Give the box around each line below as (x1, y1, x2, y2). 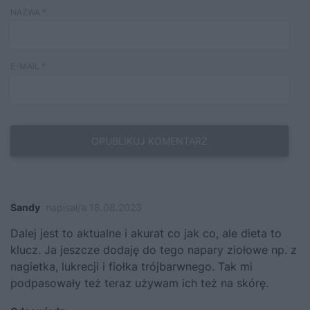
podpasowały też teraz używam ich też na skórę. (10, 276, 268, 291)
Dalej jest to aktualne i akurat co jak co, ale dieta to (10, 226, 282, 241)
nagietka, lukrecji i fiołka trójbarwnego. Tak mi (10, 259, 253, 274)
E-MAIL (10, 61, 42, 72)
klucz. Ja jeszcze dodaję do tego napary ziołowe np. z (10, 243, 297, 257)
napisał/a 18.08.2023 (46, 201, 142, 214)
